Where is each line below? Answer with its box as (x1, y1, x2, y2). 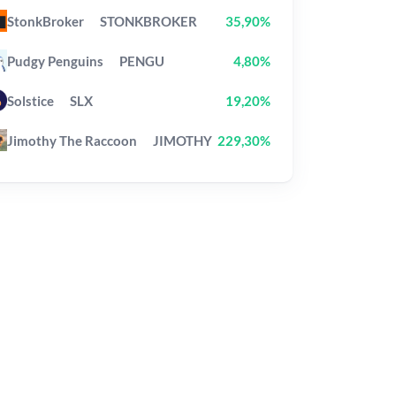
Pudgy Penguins (6, 52, 103, 69)
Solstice (6, 92, 54, 109)
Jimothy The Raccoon (6, 132, 137, 148)
